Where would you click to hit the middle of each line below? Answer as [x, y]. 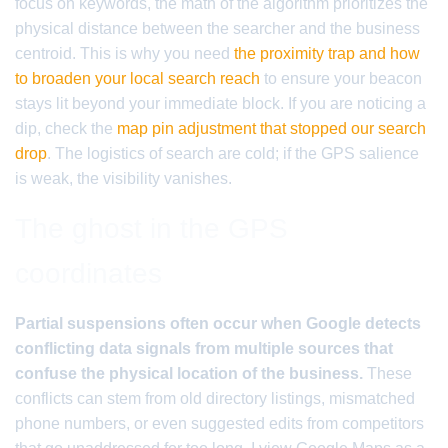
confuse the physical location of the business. [189, 373]
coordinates [88, 273]
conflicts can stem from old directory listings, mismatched [215, 398]
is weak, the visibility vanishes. [123, 178]
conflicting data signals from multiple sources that [204, 348]
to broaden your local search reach [137, 78]
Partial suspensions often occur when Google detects [218, 323]
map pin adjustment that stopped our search [271, 128]
